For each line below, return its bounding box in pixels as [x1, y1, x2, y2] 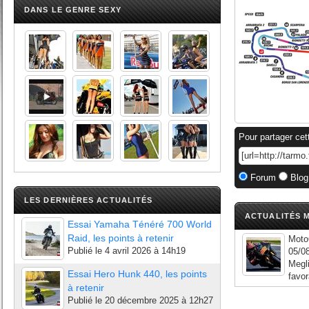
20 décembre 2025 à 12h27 [105, 295, 213, 306]
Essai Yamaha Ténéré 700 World [68, 219, 212, 230]
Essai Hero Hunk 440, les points [68, 268, 207, 279]
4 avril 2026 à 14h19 [105, 246, 186, 256]
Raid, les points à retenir [68, 232, 174, 243]
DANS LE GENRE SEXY [24, 6, 121, 14]
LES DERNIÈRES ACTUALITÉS [24, 196, 153, 204]
